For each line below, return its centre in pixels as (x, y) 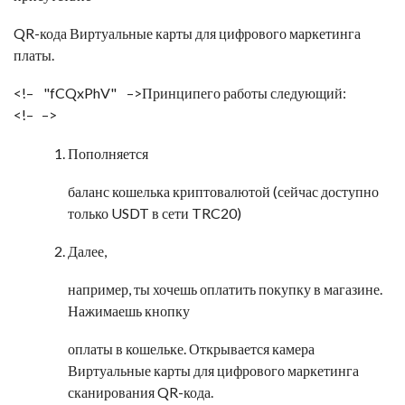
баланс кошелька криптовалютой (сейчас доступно (223, 191)
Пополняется (108, 153)
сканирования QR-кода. (141, 392)
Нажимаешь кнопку (129, 311)
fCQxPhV (80, 93)
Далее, (87, 251)
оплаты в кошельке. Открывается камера (191, 348)
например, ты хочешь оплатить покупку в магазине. (225, 289)
